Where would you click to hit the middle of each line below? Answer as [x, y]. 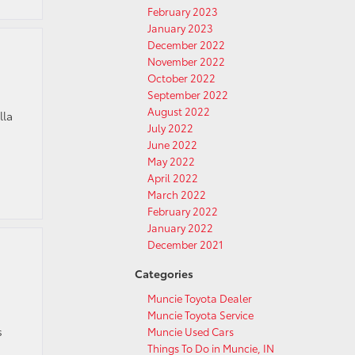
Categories [164, 273]
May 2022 [171, 161]
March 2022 [177, 194]
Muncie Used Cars [191, 331]
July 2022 [170, 128]
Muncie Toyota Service [200, 315]
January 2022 [180, 227]
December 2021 [185, 244]
